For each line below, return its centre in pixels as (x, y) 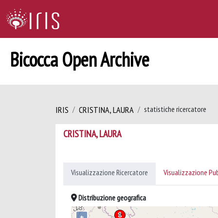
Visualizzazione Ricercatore (109, 172)
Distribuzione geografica (111, 198)
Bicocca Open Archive (80, 59)
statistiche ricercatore (175, 109)
